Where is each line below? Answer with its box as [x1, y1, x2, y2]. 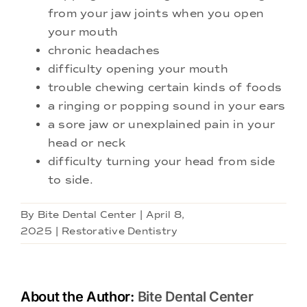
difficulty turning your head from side [48, 155, 275, 169]
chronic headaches [48, 44, 160, 58]
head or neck [48, 136, 125, 150]
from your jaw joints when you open [48, 7, 265, 21]
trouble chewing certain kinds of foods [48, 81, 282, 95]
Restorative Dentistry [62, 225, 178, 238]
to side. [48, 173, 93, 187]
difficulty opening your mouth [48, 62, 228, 76]
